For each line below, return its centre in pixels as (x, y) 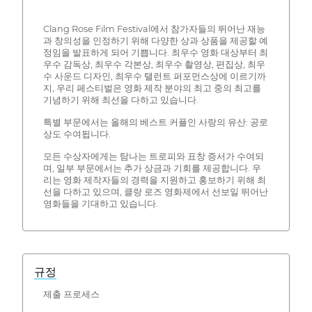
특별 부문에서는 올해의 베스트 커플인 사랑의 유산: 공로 (155, 123)
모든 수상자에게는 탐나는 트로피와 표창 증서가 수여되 (153, 157)
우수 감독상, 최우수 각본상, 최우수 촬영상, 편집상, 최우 (154, 65)
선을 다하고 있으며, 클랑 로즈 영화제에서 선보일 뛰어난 (155, 192)
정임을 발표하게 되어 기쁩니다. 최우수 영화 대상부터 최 (155, 53)
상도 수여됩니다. (77, 134)
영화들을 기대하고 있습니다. (100, 204)
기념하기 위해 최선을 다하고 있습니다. (120, 100)
